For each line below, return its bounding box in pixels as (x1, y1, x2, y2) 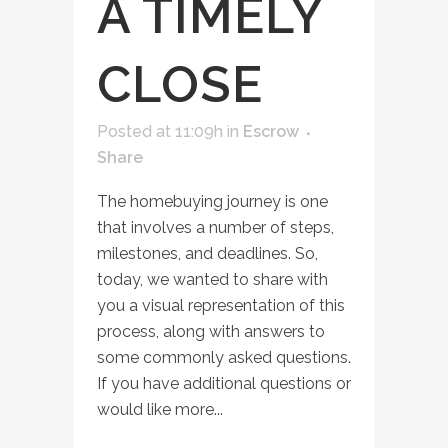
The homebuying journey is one (97, 192, 328, 212)
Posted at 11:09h (97, 122, 223, 142)
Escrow (243, 122, 299, 142)
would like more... (97, 400, 223, 420)
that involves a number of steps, (97, 218, 334, 238)
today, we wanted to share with (97, 270, 328, 290)
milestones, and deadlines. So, (97, 244, 318, 264)
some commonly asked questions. (97, 348, 351, 368)
